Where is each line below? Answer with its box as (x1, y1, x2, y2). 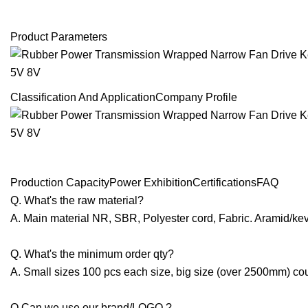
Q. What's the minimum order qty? (10, 248, 174, 261)
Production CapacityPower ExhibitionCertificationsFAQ (10, 177, 278, 189)
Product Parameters (10, 31, 107, 43)
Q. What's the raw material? (10, 195, 144, 207)
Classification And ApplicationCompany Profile (10, 91, 237, 104)
